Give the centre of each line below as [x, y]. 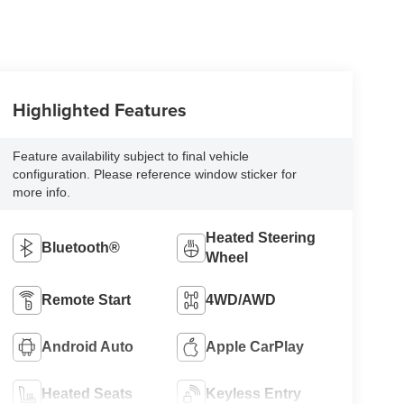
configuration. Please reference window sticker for [154, 174]
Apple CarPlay [255, 346]
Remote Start [86, 299]
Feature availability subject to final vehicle [130, 156]
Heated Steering [261, 237]
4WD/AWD [241, 299]
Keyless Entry [254, 393]
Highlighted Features [99, 109]
